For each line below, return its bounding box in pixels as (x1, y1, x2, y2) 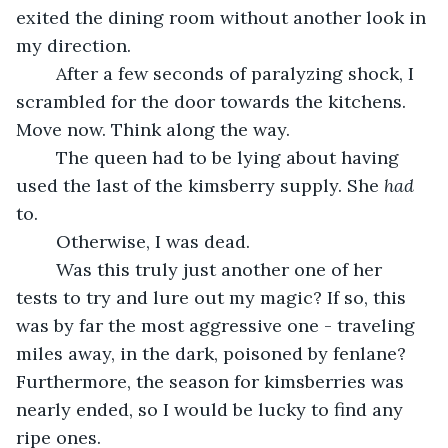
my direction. (16, 33, 131, 57)
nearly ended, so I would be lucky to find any (16, 397, 408, 421)
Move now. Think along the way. (16, 117, 290, 141)
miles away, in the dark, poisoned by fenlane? (16, 341, 411, 365)
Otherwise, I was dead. (56, 229, 250, 253)
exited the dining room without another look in (16, 5, 431, 29)
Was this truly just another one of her (36, 257, 56, 281)
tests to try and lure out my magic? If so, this (16, 285, 411, 309)
